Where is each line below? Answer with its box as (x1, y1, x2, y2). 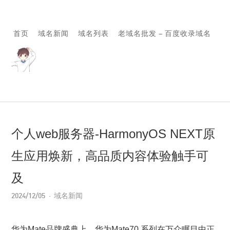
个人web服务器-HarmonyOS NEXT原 (11, 127, 216, 141)
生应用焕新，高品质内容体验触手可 (11, 149, 209, 163)
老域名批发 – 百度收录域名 (118, 29, 211, 37)
